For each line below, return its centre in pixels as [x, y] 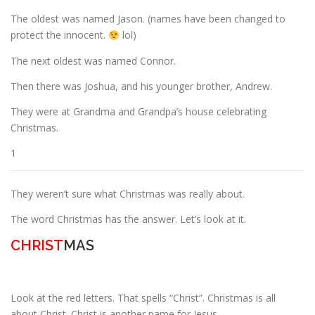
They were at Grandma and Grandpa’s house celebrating [139, 111]
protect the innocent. [59, 35]
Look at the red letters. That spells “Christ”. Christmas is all [143, 297]
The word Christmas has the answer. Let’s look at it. [128, 219]
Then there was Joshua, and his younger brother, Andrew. [141, 86]
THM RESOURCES [229, 94]
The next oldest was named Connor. [93, 60]
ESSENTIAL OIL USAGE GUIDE [93, 94]
